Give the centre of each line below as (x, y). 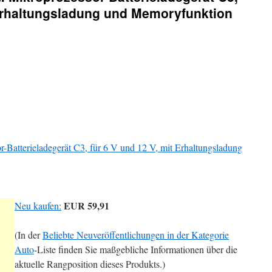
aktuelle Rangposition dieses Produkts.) (90, 264)
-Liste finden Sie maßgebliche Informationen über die (136, 249)
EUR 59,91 (87, 206)
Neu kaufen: (38, 206)
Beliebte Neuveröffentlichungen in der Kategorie (136, 235)
